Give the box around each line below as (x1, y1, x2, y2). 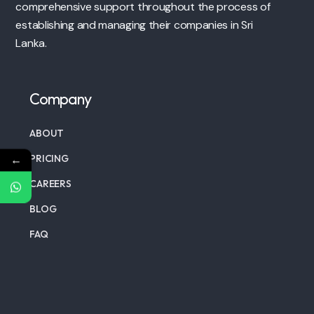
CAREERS (29, 177, 71, 190)
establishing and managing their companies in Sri (15, 17, 254, 32)
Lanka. (15, 35, 47, 50)
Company (29, 88, 92, 109)
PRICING (29, 151, 69, 165)
